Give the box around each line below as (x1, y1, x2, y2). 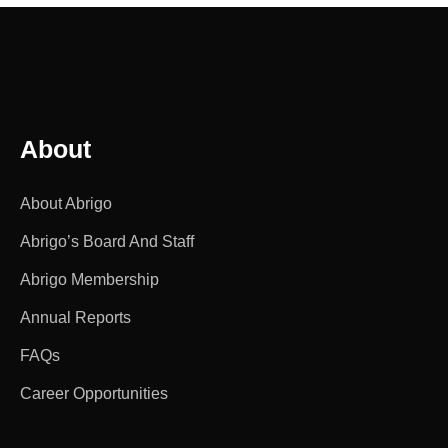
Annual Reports (20, 308, 131, 326)
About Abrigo (20, 194, 112, 212)
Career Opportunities (20, 384, 168, 402)
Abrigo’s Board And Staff (20, 232, 194, 250)
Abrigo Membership (20, 270, 159, 288)
